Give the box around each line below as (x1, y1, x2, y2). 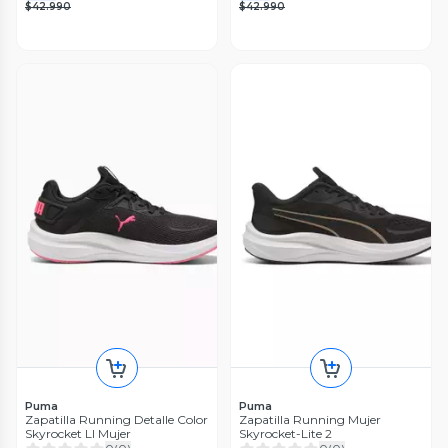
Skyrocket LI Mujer (25, 425, 131, 441)
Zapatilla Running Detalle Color (25, 411, 208, 427)
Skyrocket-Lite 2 (239, 425, 332, 441)
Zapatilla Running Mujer (239, 411, 381, 427)
